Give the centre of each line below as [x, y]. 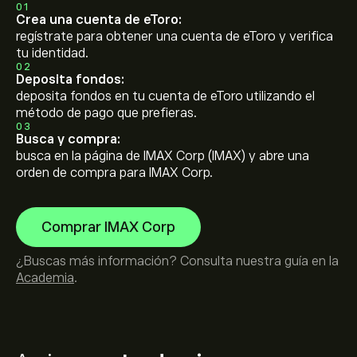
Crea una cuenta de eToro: [99, 20]
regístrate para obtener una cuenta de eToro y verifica [175, 37]
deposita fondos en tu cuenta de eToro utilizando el [165, 96]
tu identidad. [52, 53]
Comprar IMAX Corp [108, 227]
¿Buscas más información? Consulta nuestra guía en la [177, 261]
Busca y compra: [68, 139]
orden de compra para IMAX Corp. [114, 173]
